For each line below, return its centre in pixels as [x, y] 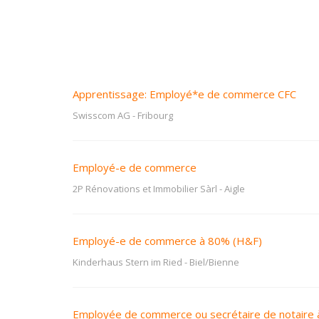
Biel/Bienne [214, 262]
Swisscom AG [101, 115]
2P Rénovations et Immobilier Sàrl [145, 189]
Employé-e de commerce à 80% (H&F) [167, 241]
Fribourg [155, 115]
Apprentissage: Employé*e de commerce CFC [184, 94]
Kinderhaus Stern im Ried [127, 262]
